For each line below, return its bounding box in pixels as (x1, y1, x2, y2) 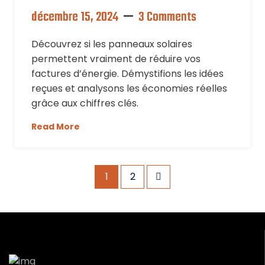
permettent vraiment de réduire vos (31, 52, 201, 66)
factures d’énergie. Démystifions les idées (31, 67, 224, 80)
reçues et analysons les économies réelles (31, 82, 227, 95)
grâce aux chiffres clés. (31, 96, 138, 110)
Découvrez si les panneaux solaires (31, 37, 192, 51)
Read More (31, 121, 80, 132)
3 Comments (138, 7, 196, 27)
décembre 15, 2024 (31, 7, 118, 27)
